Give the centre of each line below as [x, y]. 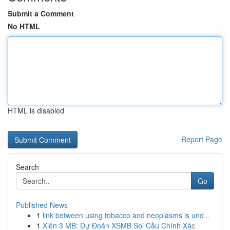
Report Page [202, 139]
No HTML [24, 26]
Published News [42, 205]
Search [27, 167]
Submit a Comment [41, 13]
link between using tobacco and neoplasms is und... [126, 215]
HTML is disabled [36, 110]
